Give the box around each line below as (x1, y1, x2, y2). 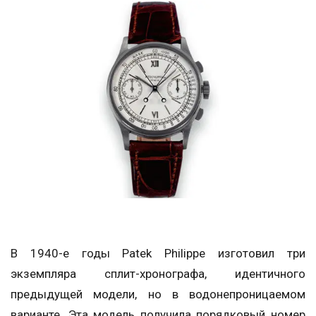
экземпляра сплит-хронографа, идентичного (11, 267, 305, 281)
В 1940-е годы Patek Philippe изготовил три (11, 246, 305, 261)
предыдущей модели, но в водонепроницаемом (11, 287, 305, 302)
